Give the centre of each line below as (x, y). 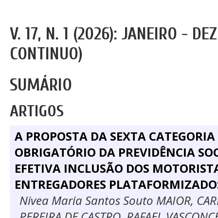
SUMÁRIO (41, 85)
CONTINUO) (46, 54)
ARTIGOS (37, 111)
